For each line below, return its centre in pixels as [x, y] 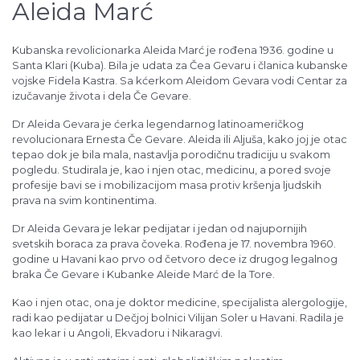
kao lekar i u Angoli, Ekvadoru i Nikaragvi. [117, 332]
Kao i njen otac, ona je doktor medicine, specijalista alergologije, [180, 302]
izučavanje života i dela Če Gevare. [102, 95]
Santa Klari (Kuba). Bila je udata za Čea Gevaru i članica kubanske [180, 65]
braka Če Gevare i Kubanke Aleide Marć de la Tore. [143, 274]
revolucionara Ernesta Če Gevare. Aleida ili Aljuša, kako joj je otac [180, 139]
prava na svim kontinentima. [84, 200]
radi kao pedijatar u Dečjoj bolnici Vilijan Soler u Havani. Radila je [178, 317]
